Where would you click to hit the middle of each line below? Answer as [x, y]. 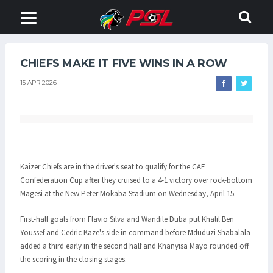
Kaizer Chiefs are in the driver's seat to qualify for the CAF [112, 167]
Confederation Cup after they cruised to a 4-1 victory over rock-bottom [136, 180]
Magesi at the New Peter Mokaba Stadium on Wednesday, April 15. [128, 194]
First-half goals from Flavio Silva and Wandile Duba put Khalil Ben [127, 219]
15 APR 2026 [38, 82]
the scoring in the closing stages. [73, 259]
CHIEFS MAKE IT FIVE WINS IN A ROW [124, 63]
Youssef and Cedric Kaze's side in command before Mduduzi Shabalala [135, 232]
